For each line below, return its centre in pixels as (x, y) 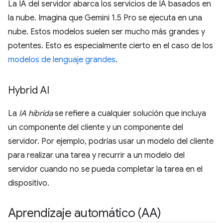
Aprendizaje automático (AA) (85, 213)
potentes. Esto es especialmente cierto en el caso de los (111, 46)
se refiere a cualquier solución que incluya (129, 113)
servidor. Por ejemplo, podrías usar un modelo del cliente (111, 141)
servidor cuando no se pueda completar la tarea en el (105, 169)
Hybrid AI (29, 90)
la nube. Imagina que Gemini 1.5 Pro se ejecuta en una (105, 18)
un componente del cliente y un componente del (96, 127)
